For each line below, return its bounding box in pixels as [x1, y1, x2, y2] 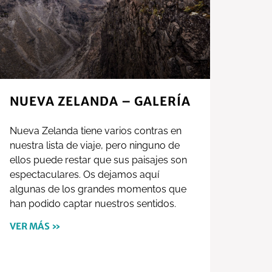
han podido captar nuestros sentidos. [10, 198, 176, 210]
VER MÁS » [10, 220, 61, 233]
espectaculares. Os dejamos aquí [10, 169, 159, 181]
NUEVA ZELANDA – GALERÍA [10, 93, 191, 109]
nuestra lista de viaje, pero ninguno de [10, 140, 180, 152]
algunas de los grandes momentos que [10, 183, 186, 195]
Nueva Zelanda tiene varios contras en [10, 125, 182, 137]
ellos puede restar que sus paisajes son [10, 154, 187, 166]
